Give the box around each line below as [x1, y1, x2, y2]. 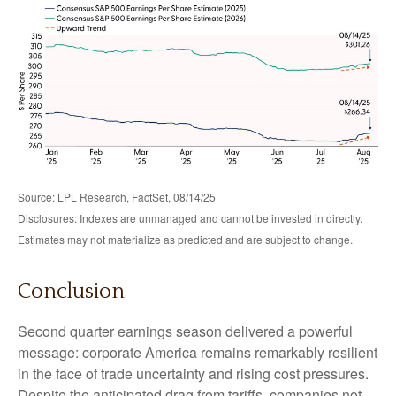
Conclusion [18, 280, 125, 304]
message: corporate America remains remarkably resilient [18, 342, 377, 363]
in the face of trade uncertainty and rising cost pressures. [18, 363, 369, 385]
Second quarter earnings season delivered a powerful [18, 321, 353, 342]
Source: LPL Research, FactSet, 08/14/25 [18, 189, 216, 205]
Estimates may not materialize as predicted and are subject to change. [18, 232, 353, 247]
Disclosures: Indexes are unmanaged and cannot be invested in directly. [18, 210, 362, 226]
